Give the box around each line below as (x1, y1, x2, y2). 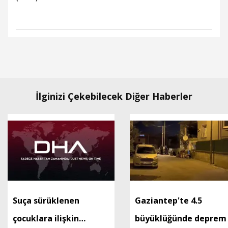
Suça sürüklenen (13, 195, 79, 206)
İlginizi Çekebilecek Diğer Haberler (36, 90, 192, 102)
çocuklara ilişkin (13, 213, 79, 224)
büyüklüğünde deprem (135, 213, 226, 224)
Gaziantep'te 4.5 (135, 195, 202, 206)
